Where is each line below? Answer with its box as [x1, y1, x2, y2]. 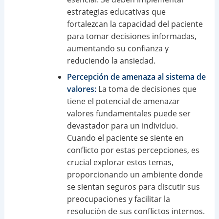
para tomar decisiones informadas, [66, 30, 197, 42]
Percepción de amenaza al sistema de [66, 71, 206, 82]
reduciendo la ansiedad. [66, 55, 155, 66]
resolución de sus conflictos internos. [66, 205, 205, 217]
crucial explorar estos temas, [66, 156, 174, 168]
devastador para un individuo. [66, 120, 178, 131]
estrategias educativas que [66, 6, 166, 17]
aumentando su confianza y [66, 43, 169, 54]
